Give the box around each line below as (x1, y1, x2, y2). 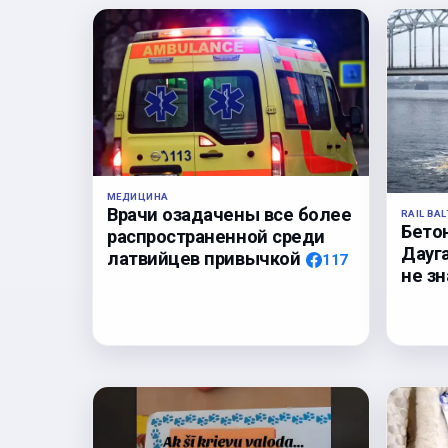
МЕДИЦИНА (107, 190, 169, 202)
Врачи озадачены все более (107, 203, 352, 225)
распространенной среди (107, 225, 325, 247)
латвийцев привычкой (107, 247, 301, 269)
